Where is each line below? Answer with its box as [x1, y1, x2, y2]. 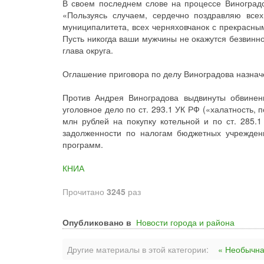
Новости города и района [136, 216, 235, 228]
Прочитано [62, 186, 107, 197]
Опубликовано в [62, 216, 131, 228]
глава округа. [62, 44, 113, 56]
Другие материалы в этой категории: [67, 243, 209, 255]
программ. [62, 138, 103, 150]
